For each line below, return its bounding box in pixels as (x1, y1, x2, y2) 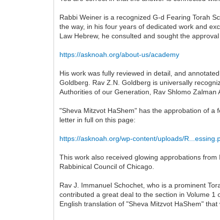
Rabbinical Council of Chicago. (59, 162, 155, 170)
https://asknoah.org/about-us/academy (59, 50, 180, 58)
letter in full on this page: (59, 115, 136, 124)
